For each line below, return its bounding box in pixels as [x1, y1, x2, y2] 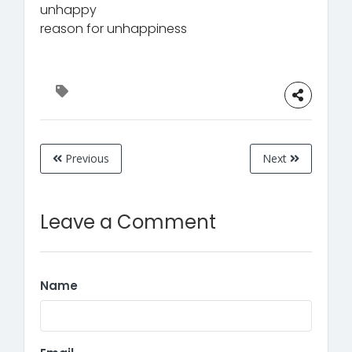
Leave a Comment [40, 208, 216, 235]
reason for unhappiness [40, 19, 187, 38]
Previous [62, 150, 109, 166]
